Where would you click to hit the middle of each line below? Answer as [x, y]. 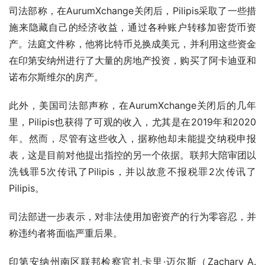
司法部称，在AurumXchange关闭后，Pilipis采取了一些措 [132, 11]
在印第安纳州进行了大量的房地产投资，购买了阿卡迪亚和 [132, 61]
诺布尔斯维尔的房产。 [56, 77]
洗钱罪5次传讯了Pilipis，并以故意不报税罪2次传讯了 [132, 172]
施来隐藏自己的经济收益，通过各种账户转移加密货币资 [132, 28]
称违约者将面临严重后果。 [66, 233]
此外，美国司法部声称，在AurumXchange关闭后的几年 [132, 106]
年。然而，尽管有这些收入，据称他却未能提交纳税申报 [132, 139]
